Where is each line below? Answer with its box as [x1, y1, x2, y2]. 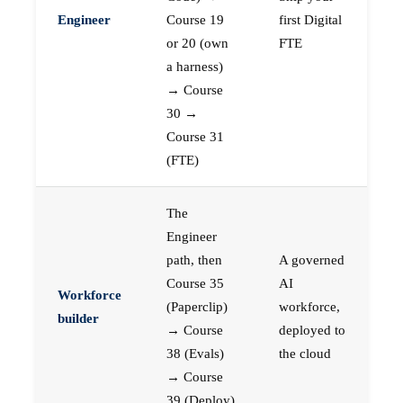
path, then [166, 252, 222, 268]
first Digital [279, 12, 342, 28]
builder [58, 310, 99, 327]
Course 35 [166, 275, 224, 291]
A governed [279, 252, 345, 268]
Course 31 [166, 129, 224, 145]
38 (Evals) [166, 345, 224, 362]
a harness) [166, 58, 223, 75]
